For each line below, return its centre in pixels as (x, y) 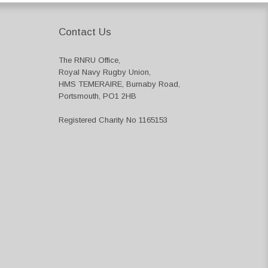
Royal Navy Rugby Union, (105, 72)
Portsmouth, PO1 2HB (98, 96)
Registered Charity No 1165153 (113, 120)
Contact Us (85, 32)
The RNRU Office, (89, 60)
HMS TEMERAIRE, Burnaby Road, (119, 84)
